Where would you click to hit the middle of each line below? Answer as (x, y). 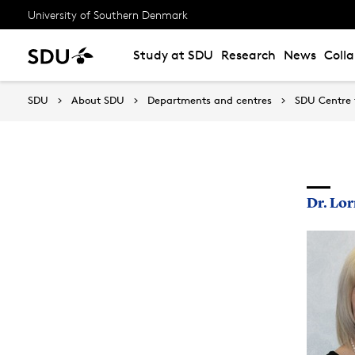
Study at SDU (173, 55)
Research (248, 55)
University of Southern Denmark (108, 14)
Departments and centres (210, 100)
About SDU (98, 100)
